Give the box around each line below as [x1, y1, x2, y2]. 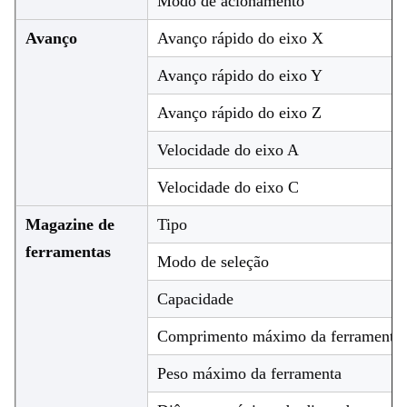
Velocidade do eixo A [157, 141, 299, 160]
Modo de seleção [157, 253, 269, 272]
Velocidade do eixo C [157, 178, 299, 197]
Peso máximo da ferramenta [157, 364, 342, 383]
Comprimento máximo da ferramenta [157, 327, 402, 346]
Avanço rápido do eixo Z [157, 104, 322, 123]
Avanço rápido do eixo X [157, 29, 323, 48]
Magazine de [25, 215, 114, 234]
